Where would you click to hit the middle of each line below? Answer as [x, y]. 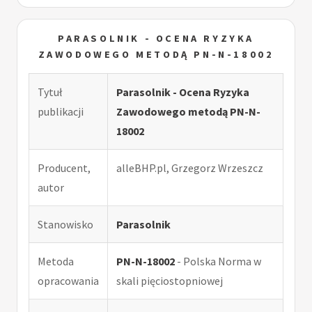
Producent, [64, 167]
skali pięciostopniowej [170, 280]
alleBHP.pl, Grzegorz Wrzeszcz [190, 167]
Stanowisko [65, 224]
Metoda [56, 261]
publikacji [61, 111]
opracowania [68, 280]
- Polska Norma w [218, 261]
